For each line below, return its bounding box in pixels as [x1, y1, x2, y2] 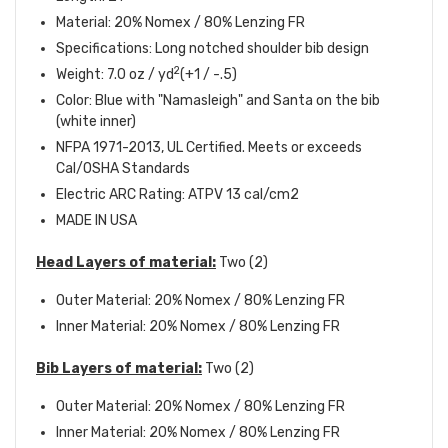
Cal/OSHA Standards [56, 160, 190, 178]
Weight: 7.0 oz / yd [56, 66, 174, 84]
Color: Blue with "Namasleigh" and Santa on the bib [56, 92, 380, 110]
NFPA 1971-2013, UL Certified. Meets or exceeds [56, 139, 362, 157]
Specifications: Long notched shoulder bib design [56, 40, 369, 58]
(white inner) [56, 113, 136, 131]
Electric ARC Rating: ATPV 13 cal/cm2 [56, 186, 299, 204]
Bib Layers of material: [36, 360, 202, 378]
